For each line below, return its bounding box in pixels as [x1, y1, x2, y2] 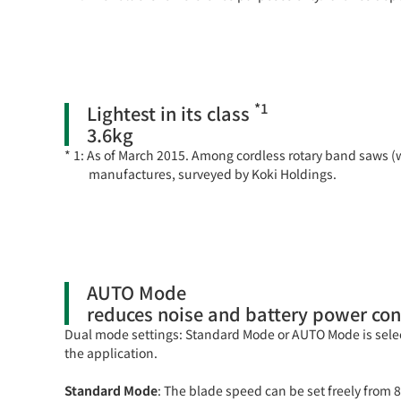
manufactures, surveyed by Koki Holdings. [88, 164, 337, 183]
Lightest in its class [87, 99, 254, 126]
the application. [64, 343, 158, 362]
